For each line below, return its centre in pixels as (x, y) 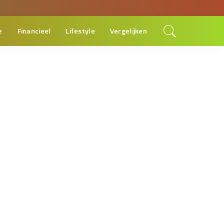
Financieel (34, 31)
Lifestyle (80, 31)
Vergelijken (128, 31)
